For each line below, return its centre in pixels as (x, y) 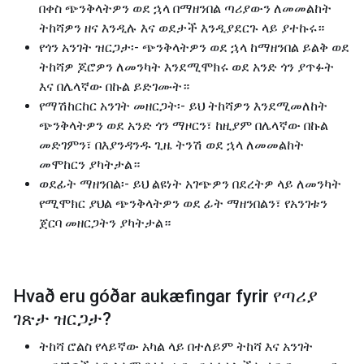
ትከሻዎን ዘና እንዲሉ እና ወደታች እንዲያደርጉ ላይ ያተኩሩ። (182, 28)
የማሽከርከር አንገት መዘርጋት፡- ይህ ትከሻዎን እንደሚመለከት (183, 106)
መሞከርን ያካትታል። (89, 165)
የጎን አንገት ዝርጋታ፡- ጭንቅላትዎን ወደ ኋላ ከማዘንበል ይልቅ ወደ (194, 48)
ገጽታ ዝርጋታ (58, 319)
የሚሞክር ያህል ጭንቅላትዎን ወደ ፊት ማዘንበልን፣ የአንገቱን (183, 204)
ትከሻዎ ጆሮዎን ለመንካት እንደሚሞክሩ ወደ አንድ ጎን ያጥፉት (186, 67)
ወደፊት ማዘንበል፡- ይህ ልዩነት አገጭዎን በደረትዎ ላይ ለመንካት (190, 184)
